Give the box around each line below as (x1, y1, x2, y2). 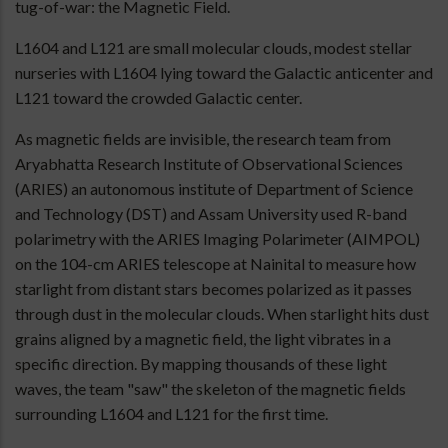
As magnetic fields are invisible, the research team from (15, 129, 391, 149)
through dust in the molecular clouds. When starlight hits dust (15, 304, 429, 324)
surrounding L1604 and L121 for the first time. (15, 404, 328, 424)
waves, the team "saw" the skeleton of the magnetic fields (15, 379, 406, 399)
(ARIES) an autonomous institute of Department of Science (15, 179, 413, 199)
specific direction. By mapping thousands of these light (15, 354, 387, 374)
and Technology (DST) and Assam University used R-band (15, 204, 407, 224)
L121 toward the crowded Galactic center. (15, 88, 302, 108)
